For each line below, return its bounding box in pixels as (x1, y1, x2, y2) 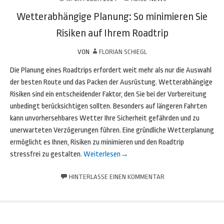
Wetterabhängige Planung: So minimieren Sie (16, 10, 207, 22)
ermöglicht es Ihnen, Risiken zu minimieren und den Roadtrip (10, 138, 184, 146)
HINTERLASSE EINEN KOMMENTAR (68, 173, 164, 180)
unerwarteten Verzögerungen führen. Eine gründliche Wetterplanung (10, 126, 214, 134)
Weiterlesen (83, 150, 120, 158)
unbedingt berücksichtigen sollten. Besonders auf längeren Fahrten (10, 102, 207, 110)
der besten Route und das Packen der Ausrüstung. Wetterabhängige (10, 78, 212, 86)
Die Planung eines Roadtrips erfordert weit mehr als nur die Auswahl (10, 66, 211, 74)
